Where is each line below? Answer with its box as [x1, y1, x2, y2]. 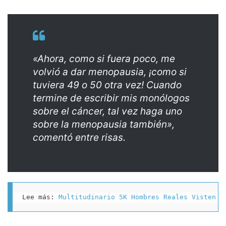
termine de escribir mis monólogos [33, 92, 190, 104]
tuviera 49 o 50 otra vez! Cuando [33, 79, 182, 91]
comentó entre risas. [33, 132, 128, 144]
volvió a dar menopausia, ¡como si [33, 66, 187, 78]
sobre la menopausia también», [33, 119, 175, 131]
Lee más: [22, 193, 59, 201]
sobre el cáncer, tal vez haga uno [33, 105, 182, 118]
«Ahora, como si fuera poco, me [33, 53, 175, 65]
